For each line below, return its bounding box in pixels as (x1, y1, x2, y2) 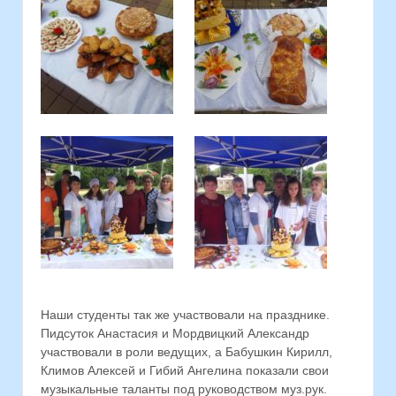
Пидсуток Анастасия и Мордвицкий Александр (41, 326, 309, 341)
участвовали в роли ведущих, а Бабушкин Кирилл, (41, 345, 332, 360)
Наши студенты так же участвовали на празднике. (41, 308, 330, 323)
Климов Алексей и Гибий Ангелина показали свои (41, 363, 329, 378)
